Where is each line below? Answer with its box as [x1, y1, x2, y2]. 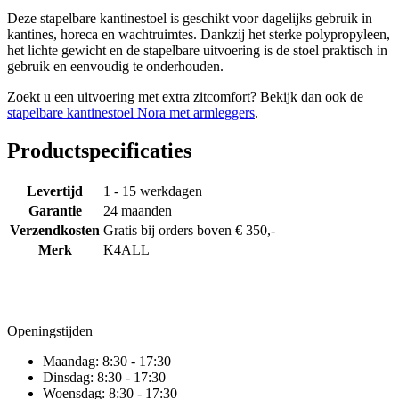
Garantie [28, 203, 82, 219]
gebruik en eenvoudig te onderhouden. [7, 59, 224, 75]
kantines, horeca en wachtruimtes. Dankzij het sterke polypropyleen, [7, 27, 390, 43]
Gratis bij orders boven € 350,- [103, 223, 275, 239]
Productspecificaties [7, 139, 191, 163]
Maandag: [43, 354, 99, 369]
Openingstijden [7, 323, 93, 338]
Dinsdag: [43, 370, 94, 385]
